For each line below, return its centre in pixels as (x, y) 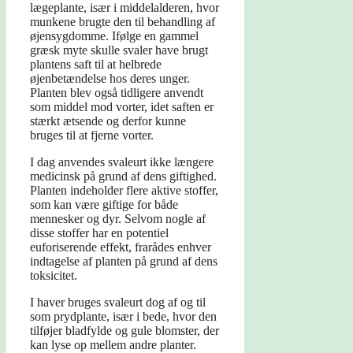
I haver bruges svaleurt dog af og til (118, 303)
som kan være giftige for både (104, 205)
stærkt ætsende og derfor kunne (108, 121)
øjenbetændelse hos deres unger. (110, 79)
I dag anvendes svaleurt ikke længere (122, 162)
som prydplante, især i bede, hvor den (123, 317)
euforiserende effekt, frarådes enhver (121, 247)
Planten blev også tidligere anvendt (117, 93)
